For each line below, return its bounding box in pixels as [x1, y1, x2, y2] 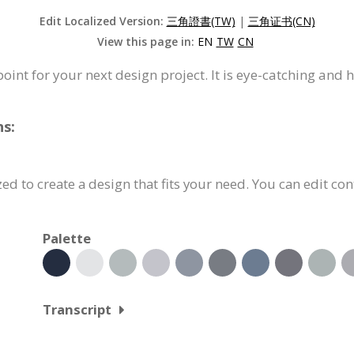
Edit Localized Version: [39, 13, 167, 29]
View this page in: [96, 34, 198, 50]
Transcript [43, 300, 111, 319]
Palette [43, 229, 91, 248]
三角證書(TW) [166, 13, 235, 29]
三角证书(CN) [247, 13, 315, 29]
